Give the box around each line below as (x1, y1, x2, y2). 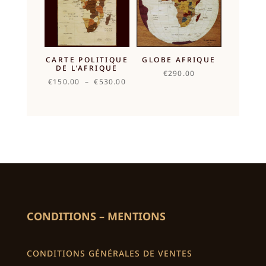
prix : (125, 100, 146, 110)
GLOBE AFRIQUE (142, 55, 216, 65)
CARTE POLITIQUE (45, 55, 128, 65)
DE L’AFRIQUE (56, 63, 118, 74)
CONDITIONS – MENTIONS (26, 208, 166, 223)
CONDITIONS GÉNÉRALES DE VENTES (26, 247, 192, 259)
